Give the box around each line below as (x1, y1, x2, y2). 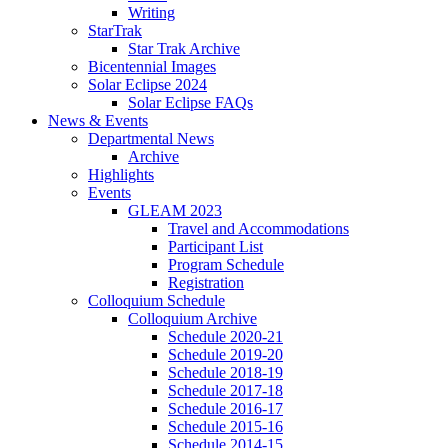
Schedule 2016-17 (168, 400, 283, 418)
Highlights (88, 166, 154, 184)
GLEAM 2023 (128, 202, 222, 220)
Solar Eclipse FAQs (128, 94, 253, 112)
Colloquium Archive (128, 310, 257, 328)
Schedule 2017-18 (168, 382, 283, 400)
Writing (128, 4, 175, 22)
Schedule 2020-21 (168, 328, 283, 346)
